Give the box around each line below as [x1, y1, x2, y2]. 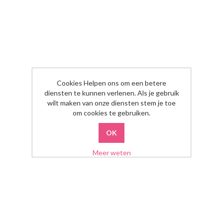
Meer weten [92, 148, 131, 157]
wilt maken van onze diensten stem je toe [47, 99, 176, 107]
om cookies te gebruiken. [73, 109, 150, 117]
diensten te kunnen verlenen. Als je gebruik [44, 89, 179, 97]
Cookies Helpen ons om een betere [57, 79, 166, 87]
